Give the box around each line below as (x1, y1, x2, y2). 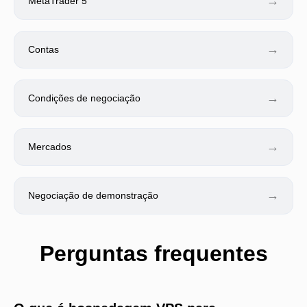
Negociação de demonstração (28, 189, 158, 201)
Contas (28, 43, 59, 55)
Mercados (28, 140, 71, 152)
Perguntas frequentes (39, 241, 268, 266)
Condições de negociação (28, 92, 140, 103)
